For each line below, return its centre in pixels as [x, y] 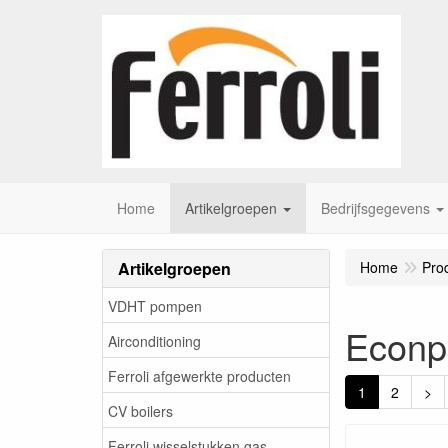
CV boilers [140, 410]
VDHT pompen [155, 305]
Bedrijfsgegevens [375, 208]
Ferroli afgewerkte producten [199, 375]
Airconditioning [154, 340]
